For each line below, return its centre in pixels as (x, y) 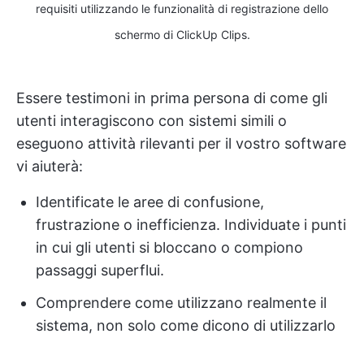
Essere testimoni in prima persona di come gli (172, 97)
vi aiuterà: (50, 166)
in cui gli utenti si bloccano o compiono (169, 247)
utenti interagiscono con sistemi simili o (152, 120)
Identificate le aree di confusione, (150, 201)
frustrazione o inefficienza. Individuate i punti (191, 224)
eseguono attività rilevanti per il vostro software (181, 143)
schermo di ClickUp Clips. (182, 34)
